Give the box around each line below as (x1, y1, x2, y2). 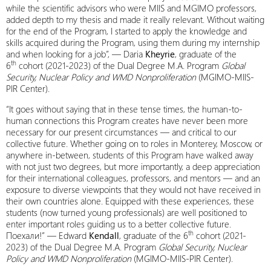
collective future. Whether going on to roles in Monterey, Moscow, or (6, 137, 263, 149)
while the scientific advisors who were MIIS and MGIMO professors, (6, 1, 256, 14)
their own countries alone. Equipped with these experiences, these (6, 194, 254, 207)
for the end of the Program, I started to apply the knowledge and (6, 24, 247, 37)
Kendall (89, 229, 119, 241)
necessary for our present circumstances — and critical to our (6, 125, 237, 138)
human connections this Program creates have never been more (6, 114, 248, 126)
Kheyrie (145, 47, 175, 60)
